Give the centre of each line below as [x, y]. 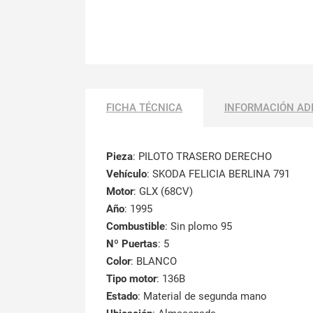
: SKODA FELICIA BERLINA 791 [218, 174]
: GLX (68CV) [163, 191]
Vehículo [126, 174]
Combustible [136, 226]
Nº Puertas [132, 243]
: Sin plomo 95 [198, 226]
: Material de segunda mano [202, 296]
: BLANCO [154, 261]
